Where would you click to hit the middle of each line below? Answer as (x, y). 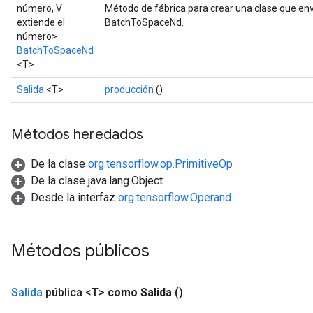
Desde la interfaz (74, 197)
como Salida (140, 292)
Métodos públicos (82, 251)
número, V (39, 8)
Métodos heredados (77, 134)
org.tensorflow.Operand (175, 197)
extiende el (41, 22)
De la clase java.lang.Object (97, 181)
